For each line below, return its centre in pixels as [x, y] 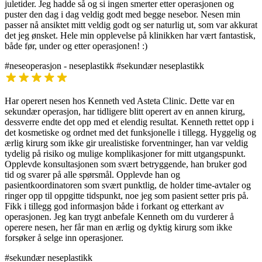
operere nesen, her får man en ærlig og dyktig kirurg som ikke [118, 227]
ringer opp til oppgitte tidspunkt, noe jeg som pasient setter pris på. [127, 196]
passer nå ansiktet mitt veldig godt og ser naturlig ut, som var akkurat [131, 25]
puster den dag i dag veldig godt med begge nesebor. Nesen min [123, 15]
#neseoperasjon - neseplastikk [59, 66]
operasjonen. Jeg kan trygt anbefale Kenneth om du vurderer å [119, 217]
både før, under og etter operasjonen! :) [76, 46]
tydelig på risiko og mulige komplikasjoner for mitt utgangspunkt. [125, 154]
